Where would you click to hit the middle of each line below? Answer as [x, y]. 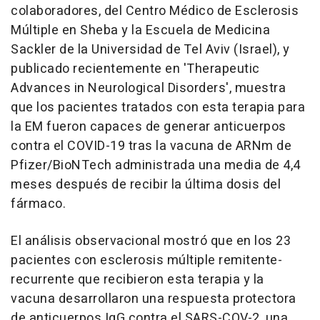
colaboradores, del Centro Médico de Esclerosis [155, 11]
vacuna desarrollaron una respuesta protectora [154, 299]
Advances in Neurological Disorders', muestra [148, 88]
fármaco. [38, 204]
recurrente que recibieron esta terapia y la [137, 280]
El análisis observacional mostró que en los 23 [151, 241]
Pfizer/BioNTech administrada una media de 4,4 [156, 165]
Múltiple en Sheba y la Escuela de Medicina [140, 30]
